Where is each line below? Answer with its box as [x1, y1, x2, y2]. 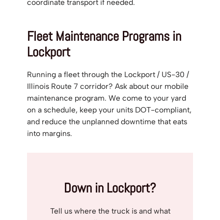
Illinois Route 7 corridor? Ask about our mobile [27, 81, 189, 91]
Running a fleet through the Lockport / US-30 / [27, 69, 189, 79]
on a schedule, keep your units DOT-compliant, [27, 105, 192, 114]
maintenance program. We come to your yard [27, 93, 186, 103]
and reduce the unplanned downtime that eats [27, 116, 187, 126]
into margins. [27, 128, 72, 138]
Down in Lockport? [64, 179, 156, 197]
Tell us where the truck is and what [50, 206, 170, 216]
